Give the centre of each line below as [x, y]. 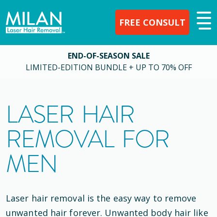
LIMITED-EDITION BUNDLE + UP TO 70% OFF [108, 67]
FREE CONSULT [152, 22]
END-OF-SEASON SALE [108, 55]
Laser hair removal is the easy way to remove [101, 198]
